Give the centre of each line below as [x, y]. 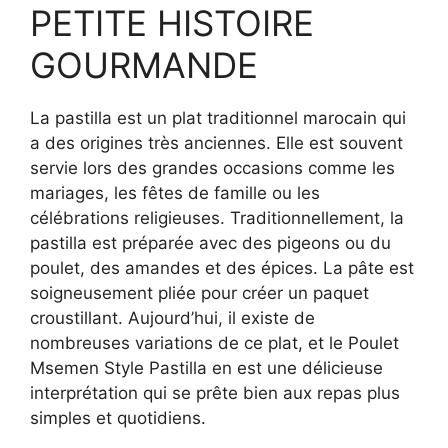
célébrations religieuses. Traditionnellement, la [217, 217]
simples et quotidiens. [118, 417]
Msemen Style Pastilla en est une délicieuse [206, 367]
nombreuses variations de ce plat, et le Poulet [214, 342]
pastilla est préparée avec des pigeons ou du [210, 242]
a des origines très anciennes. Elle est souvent [216, 142]
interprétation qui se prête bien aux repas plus [215, 392]
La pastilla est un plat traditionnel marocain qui [218, 117]
